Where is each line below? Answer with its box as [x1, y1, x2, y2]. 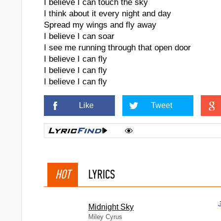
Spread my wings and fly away [44, 20, 156, 30]
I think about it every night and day [44, 9, 171, 18]
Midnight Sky [88, 203, 134, 211]
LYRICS [88, 167, 115, 182]
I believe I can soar [44, 32, 114, 41]
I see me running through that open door [44, 43, 191, 52]
